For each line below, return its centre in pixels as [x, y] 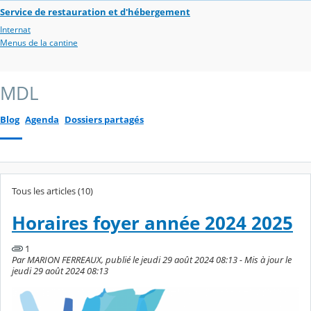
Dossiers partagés [104, 120]
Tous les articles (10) [52, 191]
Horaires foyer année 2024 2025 [152, 223]
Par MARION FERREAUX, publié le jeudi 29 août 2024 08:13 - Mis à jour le [152, 260]
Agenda [42, 120]
